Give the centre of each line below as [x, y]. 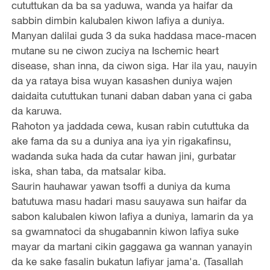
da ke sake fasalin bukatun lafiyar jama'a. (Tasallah [127, 262]
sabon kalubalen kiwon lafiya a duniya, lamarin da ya [132, 216]
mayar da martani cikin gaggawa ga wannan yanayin [131, 246]
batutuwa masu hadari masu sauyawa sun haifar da [129, 201]
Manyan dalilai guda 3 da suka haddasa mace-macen [133, 36]
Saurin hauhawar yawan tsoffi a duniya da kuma [121, 186]
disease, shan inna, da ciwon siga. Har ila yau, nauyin [134, 66]
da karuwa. [36, 111]
